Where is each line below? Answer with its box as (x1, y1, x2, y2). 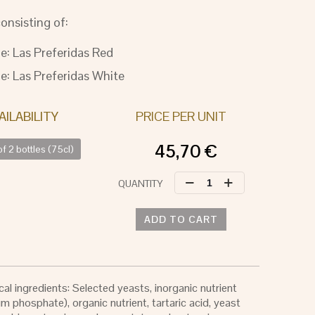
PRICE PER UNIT (135, 108, 226, 124)
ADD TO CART (143, 213, 218, 226)
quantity (173, 212, 220, 228)
